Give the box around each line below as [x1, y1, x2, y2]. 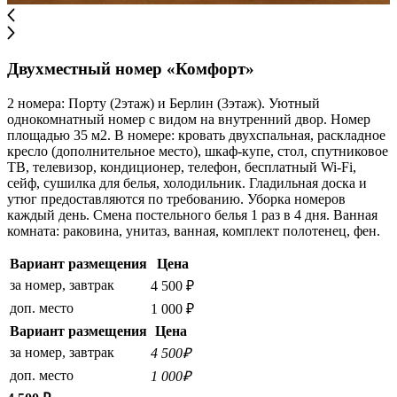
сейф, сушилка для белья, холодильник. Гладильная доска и [7, 175, 367, 191]
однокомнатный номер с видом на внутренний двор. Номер [7, 112, 370, 128]
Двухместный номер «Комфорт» [7, 59, 254, 79]
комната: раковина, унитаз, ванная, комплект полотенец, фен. [7, 223, 380, 239]
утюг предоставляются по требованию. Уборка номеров [7, 191, 346, 207]
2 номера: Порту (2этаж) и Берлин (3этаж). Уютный [7, 96, 320, 112]
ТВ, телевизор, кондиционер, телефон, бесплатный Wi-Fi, [7, 160, 356, 175]
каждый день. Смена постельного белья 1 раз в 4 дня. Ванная [7, 207, 378, 223]
